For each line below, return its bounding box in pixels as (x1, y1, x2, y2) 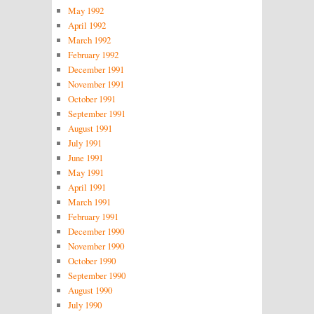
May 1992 (67, 4, 104, 18)
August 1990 (67, 284, 112, 297)
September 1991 (67, 107, 125, 121)
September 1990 (67, 269, 125, 282)
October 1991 (67, 93, 116, 106)
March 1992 (67, 34, 111, 47)
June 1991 (67, 151, 103, 165)
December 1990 (67, 225, 124, 238)
